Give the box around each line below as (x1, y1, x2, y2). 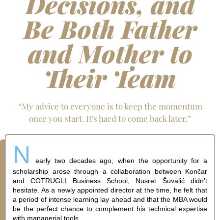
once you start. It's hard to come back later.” (29, 113, 191, 124)
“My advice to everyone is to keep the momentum (18, 101, 202, 111)
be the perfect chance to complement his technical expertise (13, 205, 207, 213)
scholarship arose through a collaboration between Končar (13, 167, 207, 175)
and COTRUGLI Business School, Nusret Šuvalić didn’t (13, 177, 207, 185)
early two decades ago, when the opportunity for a (35, 157, 207, 165)
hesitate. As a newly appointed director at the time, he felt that (13, 186, 207, 194)
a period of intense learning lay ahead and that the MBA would (13, 195, 207, 203)
